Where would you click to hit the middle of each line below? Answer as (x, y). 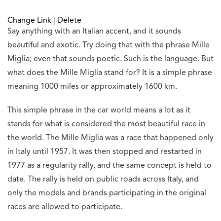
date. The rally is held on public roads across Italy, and (103, 180)
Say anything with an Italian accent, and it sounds (94, 32)
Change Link (29, 21)
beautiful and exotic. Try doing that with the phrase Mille (109, 46)
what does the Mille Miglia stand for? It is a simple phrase (110, 73)
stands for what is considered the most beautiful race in (106, 125)
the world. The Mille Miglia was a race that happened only (110, 138)
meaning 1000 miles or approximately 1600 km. (92, 87)
